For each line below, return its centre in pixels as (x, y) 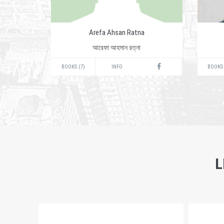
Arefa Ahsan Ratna (116, 32)
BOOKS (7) (73, 67)
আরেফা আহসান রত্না (117, 47)
